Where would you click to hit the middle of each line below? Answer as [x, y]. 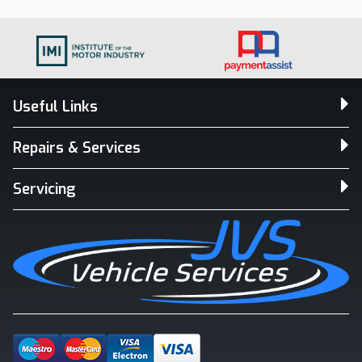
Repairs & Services [77, 148]
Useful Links [55, 107]
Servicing [44, 189]
